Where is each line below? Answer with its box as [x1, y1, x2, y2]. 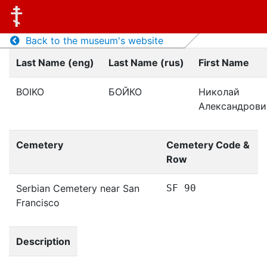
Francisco [16, 197, 60, 209]
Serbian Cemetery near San [16, 182, 139, 194]
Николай [198, 86, 240, 98]
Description [16, 235, 70, 247]
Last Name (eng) [16, 57, 94, 69]
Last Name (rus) [108, 57, 184, 69]
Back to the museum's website [19, 35, 163, 46]
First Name [198, 57, 249, 69]
